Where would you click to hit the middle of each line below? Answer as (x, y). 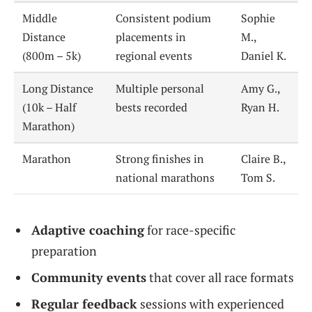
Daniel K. (264, 56)
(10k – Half (49, 108)
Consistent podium (164, 18)
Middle (40, 18)
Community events (89, 278)
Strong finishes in (160, 159)
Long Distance (58, 89)
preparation (64, 251)
